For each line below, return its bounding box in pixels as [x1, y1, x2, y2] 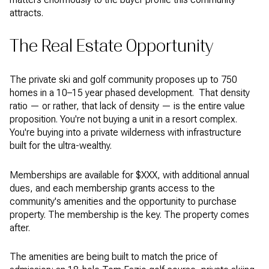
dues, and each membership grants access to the [10, 182, 215, 194]
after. [10, 222, 32, 234]
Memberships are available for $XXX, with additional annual [10, 169, 249, 181]
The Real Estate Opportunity [10, 36, 213, 56]
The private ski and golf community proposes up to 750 [10, 74, 237, 86]
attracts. [10, 7, 43, 19]
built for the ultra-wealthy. [10, 140, 114, 152]
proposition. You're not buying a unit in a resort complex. [10, 113, 237, 125]
